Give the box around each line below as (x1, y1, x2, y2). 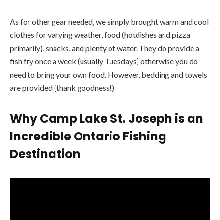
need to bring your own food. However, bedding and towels (10, 69, 207, 79)
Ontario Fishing (71, 128, 166, 145)
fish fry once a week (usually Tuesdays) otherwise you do (10, 56, 198, 66)
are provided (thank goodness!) (10, 82, 114, 92)
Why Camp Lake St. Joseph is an (10, 110, 203, 127)
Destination (10, 146, 81, 163)
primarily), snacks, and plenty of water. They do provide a (10, 43, 199, 53)
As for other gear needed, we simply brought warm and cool (10, 16, 209, 26)
